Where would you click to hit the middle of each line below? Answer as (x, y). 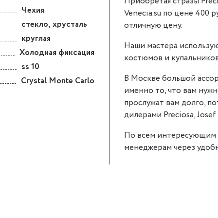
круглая (36, 38)
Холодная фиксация (57, 53)
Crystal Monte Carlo (58, 81)
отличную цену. (153, 25)
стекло (35, 24)
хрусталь (70, 24)
